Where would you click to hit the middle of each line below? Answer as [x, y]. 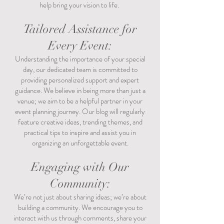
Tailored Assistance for [80, 29]
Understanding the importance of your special [80, 59]
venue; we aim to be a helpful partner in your [80, 101]
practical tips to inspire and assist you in [80, 132]
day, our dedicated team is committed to [80, 69]
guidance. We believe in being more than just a [80, 90]
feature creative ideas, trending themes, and [80, 122]
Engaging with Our [80, 167]
